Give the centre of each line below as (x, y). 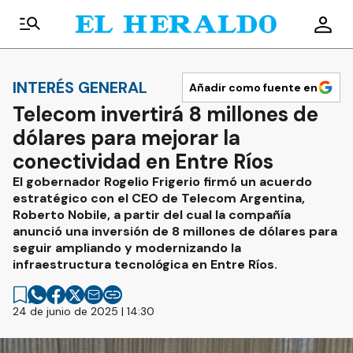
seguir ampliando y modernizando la (127, 248)
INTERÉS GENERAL (80, 87)
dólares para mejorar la (126, 138)
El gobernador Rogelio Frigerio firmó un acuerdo (162, 182)
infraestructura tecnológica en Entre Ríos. (145, 264)
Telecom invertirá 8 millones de (165, 114)
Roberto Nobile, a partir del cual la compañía (152, 215)
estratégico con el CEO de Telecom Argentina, (159, 198)
